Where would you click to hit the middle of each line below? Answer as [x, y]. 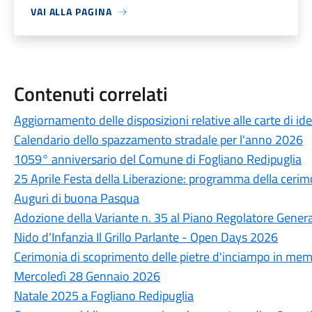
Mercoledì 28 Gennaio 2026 [87, 276]
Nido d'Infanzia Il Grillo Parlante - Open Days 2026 [146, 237]
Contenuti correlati [91, 94]
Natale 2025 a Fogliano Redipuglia [103, 296]
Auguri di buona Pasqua [76, 198]
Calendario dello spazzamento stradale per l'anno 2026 [158, 140]
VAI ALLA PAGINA [71, 11]
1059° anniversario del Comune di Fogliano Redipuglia [157, 159]
